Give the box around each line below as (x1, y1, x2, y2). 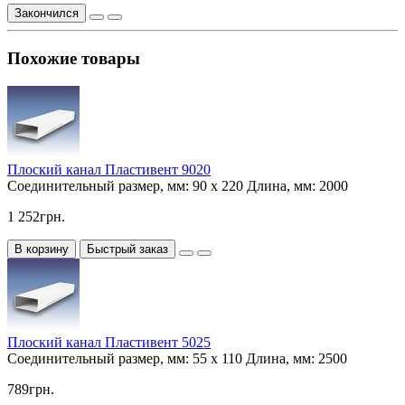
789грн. (7, 381, 54, 397)
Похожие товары (7, 49, 140, 69)
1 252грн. (7, 208, 65, 224)
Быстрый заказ (87, 241, 168, 256)
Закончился (14, 6, 79, 21)
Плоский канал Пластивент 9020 (7, 161, 211, 177)
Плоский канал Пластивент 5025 (7, 334, 211, 350)
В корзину (14, 241, 69, 256)
